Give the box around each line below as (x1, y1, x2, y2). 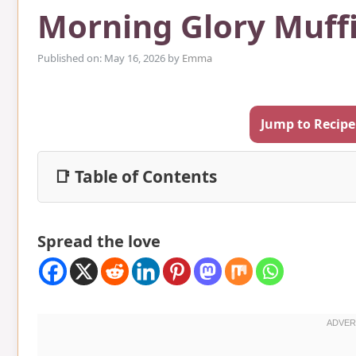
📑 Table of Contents (54, 164, 217, 188)
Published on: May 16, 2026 (37, 50, 165, 65)
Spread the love (37, 230, 161, 252)
